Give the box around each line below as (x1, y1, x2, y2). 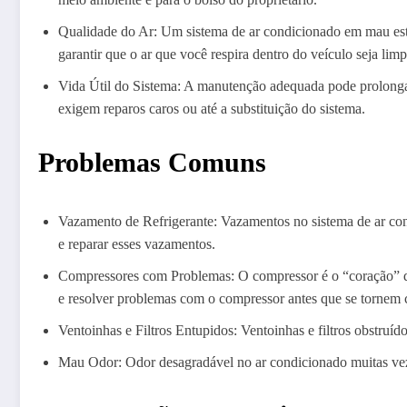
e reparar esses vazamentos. (58, 236, 215, 253)
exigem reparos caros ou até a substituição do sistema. (58, 101, 365, 117)
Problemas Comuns (38, 147, 266, 178)
